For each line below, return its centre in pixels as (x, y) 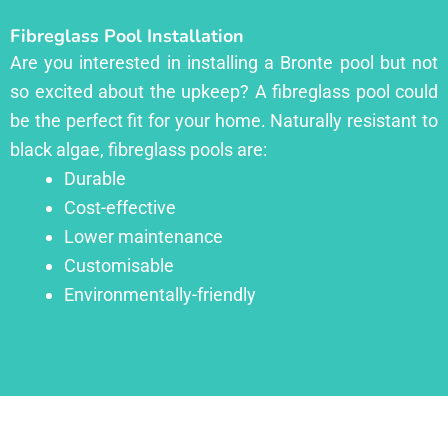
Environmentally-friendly (160, 294)
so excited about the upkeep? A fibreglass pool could (224, 91)
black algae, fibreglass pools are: (138, 149)
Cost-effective (120, 207)
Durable (95, 178)
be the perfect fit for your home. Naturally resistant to (224, 120)
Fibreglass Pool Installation (127, 35)
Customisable (119, 265)
